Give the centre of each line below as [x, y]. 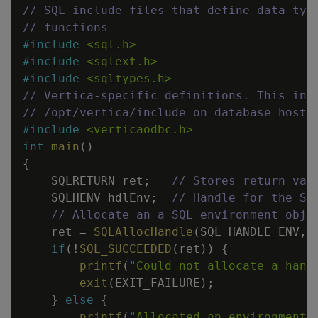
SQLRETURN [83, 181]
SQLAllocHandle [143, 232]
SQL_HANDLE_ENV [250, 232]
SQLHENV [76, 198]
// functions [65, 27]
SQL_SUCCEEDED [126, 249]
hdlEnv [129, 198]
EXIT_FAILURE [158, 283]
